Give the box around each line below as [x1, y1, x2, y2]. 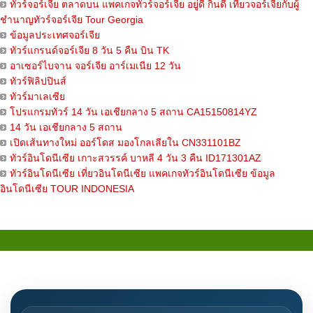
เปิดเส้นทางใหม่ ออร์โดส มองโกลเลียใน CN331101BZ [10, 137, 241, 149]
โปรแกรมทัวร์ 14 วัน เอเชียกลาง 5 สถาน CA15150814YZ [10, 106, 257, 118]
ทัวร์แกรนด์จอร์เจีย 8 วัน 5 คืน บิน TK [10, 45, 169, 57]
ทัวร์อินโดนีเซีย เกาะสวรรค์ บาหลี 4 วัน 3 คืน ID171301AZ [10, 152, 261, 164]
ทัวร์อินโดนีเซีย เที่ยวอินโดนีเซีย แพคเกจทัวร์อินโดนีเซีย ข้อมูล [10, 168, 275, 180]
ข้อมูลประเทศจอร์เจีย [10, 29, 100, 41]
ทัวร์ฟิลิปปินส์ [10, 75, 66, 87]
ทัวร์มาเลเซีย [10, 91, 65, 103]
